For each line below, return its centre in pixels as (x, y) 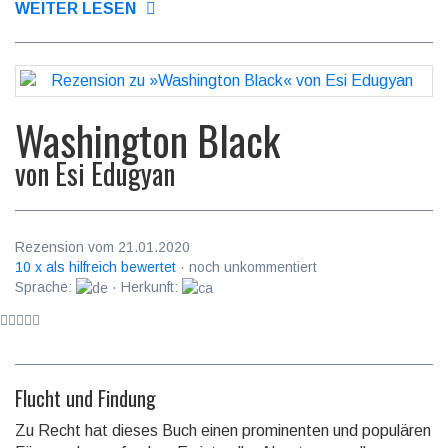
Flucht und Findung (85, 397)
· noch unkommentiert (246, 266)
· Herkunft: (145, 286)
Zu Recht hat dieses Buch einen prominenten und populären (223, 430)
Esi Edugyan (115, 173)
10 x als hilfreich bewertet (95, 266)
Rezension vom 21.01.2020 (102, 246)
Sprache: (45, 286)
